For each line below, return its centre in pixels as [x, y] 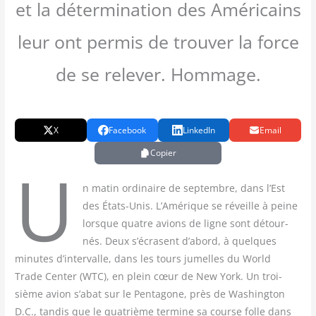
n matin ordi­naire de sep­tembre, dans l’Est [183, 188]
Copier [164, 153]
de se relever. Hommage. [158, 74]
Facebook [128, 130]
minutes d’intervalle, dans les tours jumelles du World [143, 258]
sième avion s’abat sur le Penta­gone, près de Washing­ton [150, 293]
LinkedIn [199, 130]
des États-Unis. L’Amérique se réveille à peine [190, 205]
